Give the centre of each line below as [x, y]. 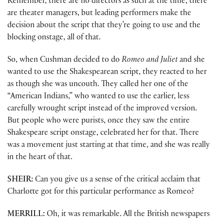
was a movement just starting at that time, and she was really [109, 145]
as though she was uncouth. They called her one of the [98, 85]
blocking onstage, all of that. [54, 38]
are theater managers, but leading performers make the [99, 14]
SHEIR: [20, 181]
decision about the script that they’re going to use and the [104, 26]
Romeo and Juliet [150, 60]
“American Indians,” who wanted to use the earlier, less [98, 97]
